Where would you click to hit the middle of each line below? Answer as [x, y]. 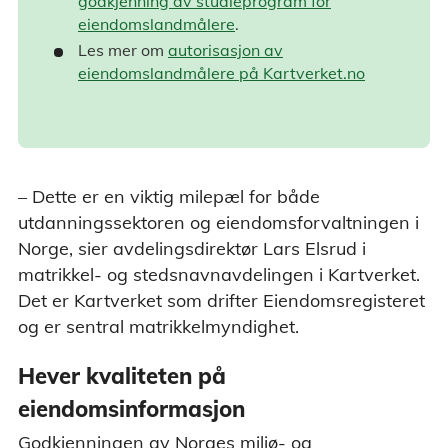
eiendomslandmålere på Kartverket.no [221, 72]
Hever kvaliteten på [122, 375]
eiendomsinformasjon [131, 408]
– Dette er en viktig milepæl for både [169, 196]
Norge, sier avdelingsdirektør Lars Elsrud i [192, 248]
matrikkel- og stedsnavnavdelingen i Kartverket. [219, 274]
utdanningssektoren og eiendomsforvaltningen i [218, 222]
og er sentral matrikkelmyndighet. [158, 326]
